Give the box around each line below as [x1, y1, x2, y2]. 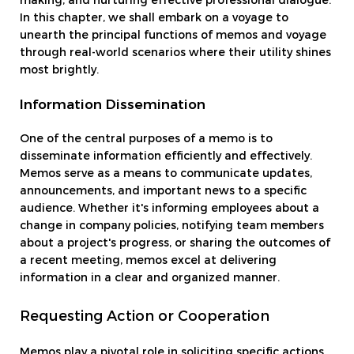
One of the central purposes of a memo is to [20, 134, 273, 145]
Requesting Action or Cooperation [20, 310, 269, 324]
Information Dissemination [20, 98, 205, 112]
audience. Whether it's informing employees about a [20, 203, 319, 215]
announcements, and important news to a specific [20, 186, 307, 198]
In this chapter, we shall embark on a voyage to [20, 12, 288, 24]
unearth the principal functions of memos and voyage [20, 29, 326, 41]
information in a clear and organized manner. [20, 273, 280, 284]
